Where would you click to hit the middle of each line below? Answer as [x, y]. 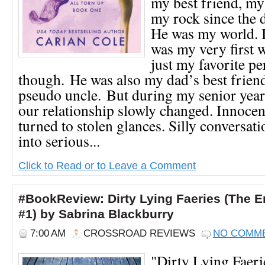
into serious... [59, 140]
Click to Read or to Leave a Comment [107, 165]
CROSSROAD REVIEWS [139, 233]
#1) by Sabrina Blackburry [96, 214]
